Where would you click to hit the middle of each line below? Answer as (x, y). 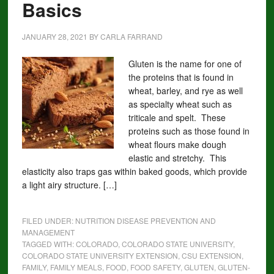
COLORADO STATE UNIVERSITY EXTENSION (100, 255)
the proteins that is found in (181, 77)
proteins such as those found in (189, 131)
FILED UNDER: (48, 220)
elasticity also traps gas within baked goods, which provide (134, 171)
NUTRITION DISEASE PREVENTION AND (145, 220)
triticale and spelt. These (177, 117)
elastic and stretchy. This (177, 158)
